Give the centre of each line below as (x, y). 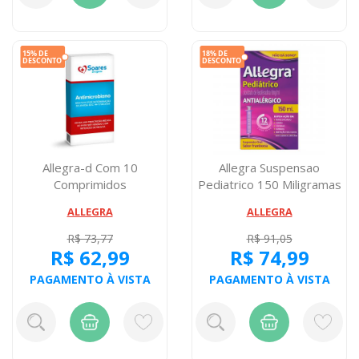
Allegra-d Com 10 (90, 167)
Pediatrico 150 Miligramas (269, 184)
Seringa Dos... (269, 201)
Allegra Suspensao (269, 167)
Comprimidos (90, 184)
